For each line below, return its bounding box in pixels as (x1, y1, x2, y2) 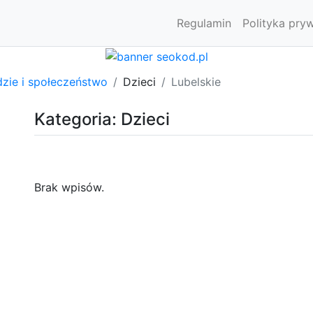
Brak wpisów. (34, 180, 104, 194)
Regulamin (177, 16, 231, 30)
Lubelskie (171, 74, 221, 89)
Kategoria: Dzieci (34, 108, 170, 129)
